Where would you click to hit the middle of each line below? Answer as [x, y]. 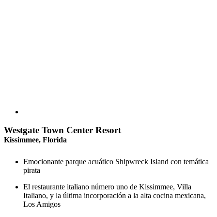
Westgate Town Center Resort [62, 130]
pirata [32, 170]
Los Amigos [42, 204]
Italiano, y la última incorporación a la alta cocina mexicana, [115, 196]
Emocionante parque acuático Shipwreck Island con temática [116, 162]
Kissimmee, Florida [35, 140]
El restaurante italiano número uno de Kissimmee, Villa [107, 187]
